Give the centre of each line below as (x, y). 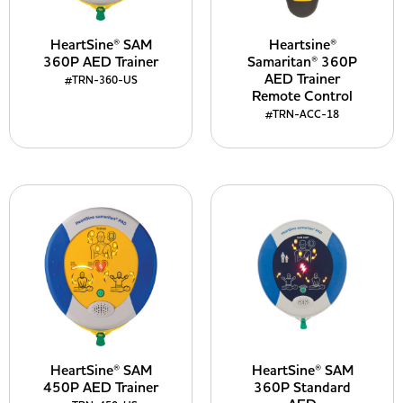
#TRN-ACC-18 (302, 115)
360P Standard (302, 388)
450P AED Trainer (101, 388)
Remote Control (302, 96)
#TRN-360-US (101, 81)
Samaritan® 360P (302, 62)
